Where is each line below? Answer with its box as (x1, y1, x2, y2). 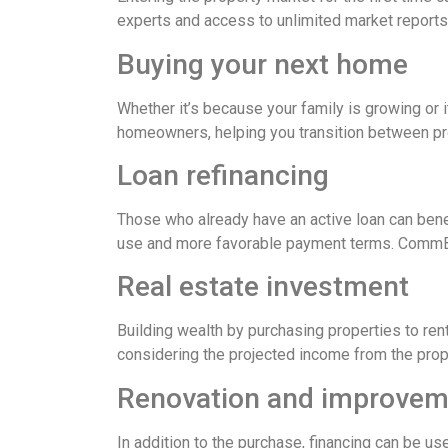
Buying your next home (117, 47, 408, 81)
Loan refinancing (117, 158, 329, 192)
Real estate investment (117, 270, 409, 304)
